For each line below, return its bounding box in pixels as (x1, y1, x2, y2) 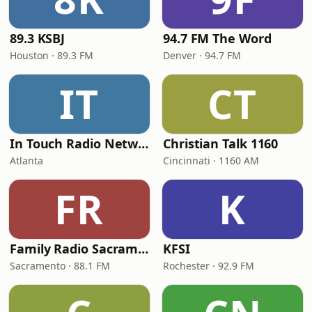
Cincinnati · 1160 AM (163, 154, 259, 167)
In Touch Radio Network (138, 135, 149, 152)
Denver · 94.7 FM (163, 49, 241, 62)
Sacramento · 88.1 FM (10, 259, 110, 272)
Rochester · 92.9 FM (163, 259, 254, 272)
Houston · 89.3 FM (10, 49, 93, 62)
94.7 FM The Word (163, 30, 272, 47)
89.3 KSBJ (10, 30, 65, 47)
